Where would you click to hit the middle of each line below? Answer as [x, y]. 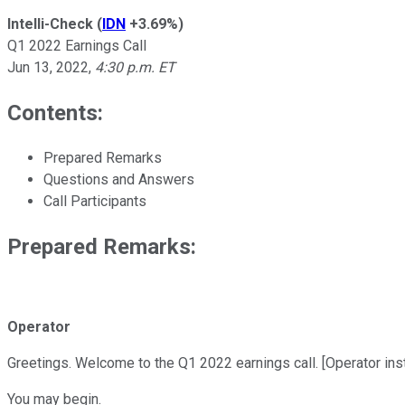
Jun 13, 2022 [48, 67]
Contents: [55, 113]
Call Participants [95, 201]
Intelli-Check [50, 24]
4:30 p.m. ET [135, 67]
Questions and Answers [119, 179]
